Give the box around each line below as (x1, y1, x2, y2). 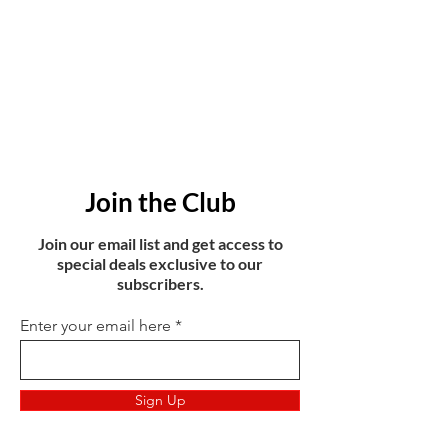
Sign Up (134, 391, 186, 410)
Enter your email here (20, 316, 171, 336)
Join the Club (84, 186, 236, 219)
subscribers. (116, 274, 204, 294)
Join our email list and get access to (37, 234, 283, 254)
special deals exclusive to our (57, 254, 263, 274)
